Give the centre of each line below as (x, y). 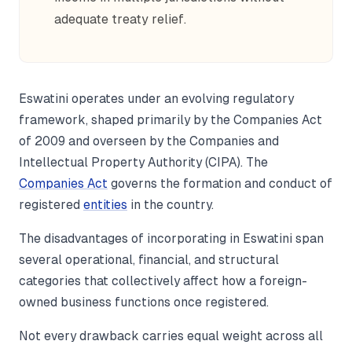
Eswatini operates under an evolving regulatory (156, 99)
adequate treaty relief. (120, 19)
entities (105, 205)
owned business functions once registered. (144, 302)
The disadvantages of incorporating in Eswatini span (171, 238)
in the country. (170, 205)
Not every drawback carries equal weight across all (171, 336)
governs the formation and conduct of (220, 183)
